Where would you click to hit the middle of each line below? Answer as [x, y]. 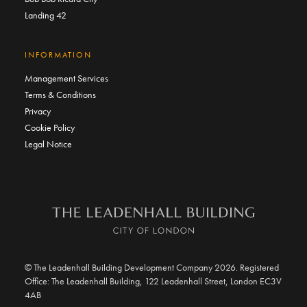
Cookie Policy [50, 128]
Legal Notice [48, 144]
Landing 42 [46, 15]
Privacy [38, 111]
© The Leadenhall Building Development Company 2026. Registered [152, 268]
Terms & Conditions [60, 95]
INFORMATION [58, 55]
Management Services [66, 78]
